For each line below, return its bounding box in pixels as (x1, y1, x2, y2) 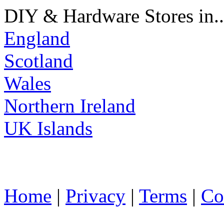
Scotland (4, 50, 73, 72)
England (4, 27, 70, 49)
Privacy (65, 185, 125, 207)
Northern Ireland (4, 95, 135, 117)
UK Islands (4, 117, 92, 139)
